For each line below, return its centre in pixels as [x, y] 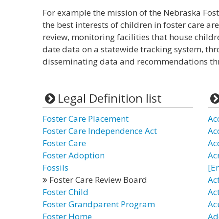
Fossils [55, 167]
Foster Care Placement [86, 119]
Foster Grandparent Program [99, 204]
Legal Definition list [109, 98]
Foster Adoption [74, 155]
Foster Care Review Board [97, 180]
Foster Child [66, 192]
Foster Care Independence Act [100, 131]
